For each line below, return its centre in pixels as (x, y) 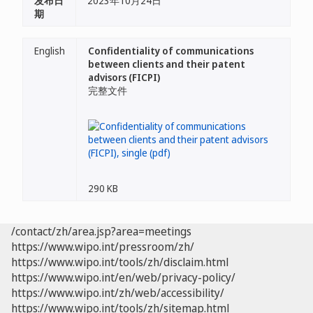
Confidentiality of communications (171, 51)
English (50, 51)
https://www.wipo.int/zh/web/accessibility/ (118, 293)
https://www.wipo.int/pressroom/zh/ (103, 247)
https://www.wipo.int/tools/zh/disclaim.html (120, 262)
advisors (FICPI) (124, 77)
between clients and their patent (167, 64)
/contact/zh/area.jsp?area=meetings (101, 231)
